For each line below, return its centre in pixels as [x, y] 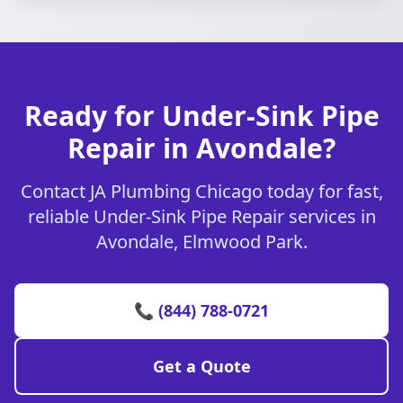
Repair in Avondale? [201, 148]
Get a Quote [201, 366]
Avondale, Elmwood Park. [201, 242]
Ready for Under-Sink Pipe [201, 116]
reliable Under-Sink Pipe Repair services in [201, 216]
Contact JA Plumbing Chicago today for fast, [201, 191]
